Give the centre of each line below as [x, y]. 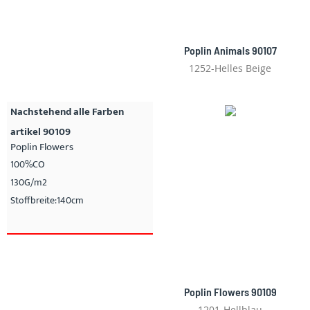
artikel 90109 [40, 131]
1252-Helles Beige [230, 68]
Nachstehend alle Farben [67, 111]
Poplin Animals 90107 [230, 50]
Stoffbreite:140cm [47, 200]
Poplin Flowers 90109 [230, 291]
